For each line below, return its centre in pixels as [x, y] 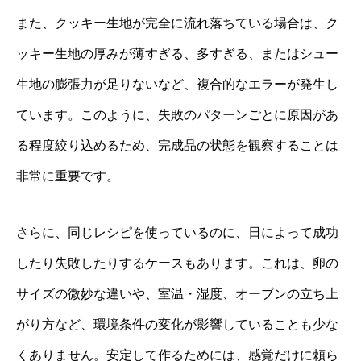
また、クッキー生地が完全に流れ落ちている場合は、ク [177, 23]
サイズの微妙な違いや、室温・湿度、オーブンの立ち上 [177, 293]
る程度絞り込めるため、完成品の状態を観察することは [177, 145]
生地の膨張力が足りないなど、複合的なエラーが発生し [177, 84]
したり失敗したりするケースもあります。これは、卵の [177, 263]
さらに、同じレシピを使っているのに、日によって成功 [177, 232]
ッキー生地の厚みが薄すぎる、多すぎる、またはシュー [177, 53]
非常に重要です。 [68, 176]
